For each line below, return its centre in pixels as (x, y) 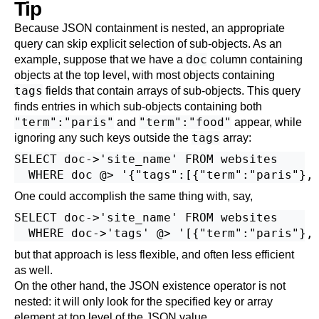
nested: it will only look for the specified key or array (143, 302)
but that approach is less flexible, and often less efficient (154, 255)
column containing (255, 59)
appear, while (267, 122)
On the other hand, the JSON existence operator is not (150, 286)
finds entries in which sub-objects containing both (138, 106)
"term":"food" (185, 122)
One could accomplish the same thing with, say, (134, 196)
